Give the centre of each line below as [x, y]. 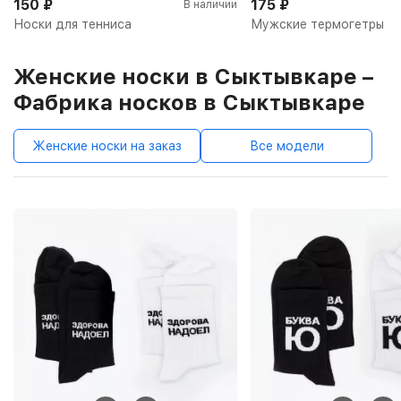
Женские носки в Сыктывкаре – [193, 76]
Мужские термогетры [317, 24]
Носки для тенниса [73, 24]
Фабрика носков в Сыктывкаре [189, 102]
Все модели [286, 145]
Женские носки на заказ [107, 145]
